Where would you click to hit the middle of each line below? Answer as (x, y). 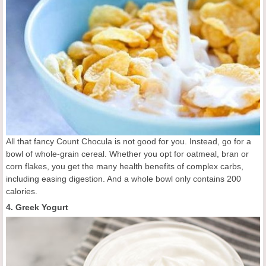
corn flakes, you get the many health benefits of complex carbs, (125, 166)
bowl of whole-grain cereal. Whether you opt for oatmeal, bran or (127, 153)
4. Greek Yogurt (37, 207)
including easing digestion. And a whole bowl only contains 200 (123, 178)
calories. (22, 191)
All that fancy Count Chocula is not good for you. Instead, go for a (129, 141)
